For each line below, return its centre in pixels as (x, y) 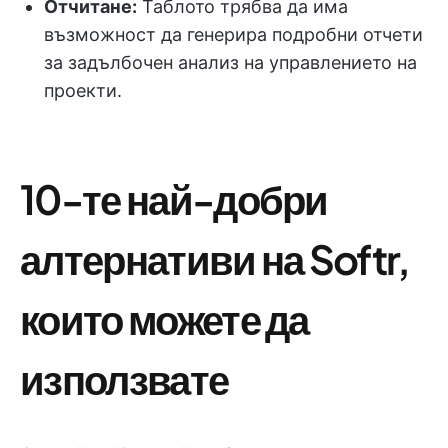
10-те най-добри (174, 198)
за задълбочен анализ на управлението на (230, 62)
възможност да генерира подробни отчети (233, 34)
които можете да (164, 318)
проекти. (83, 90)
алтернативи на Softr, (215, 258)
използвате (124, 378)
